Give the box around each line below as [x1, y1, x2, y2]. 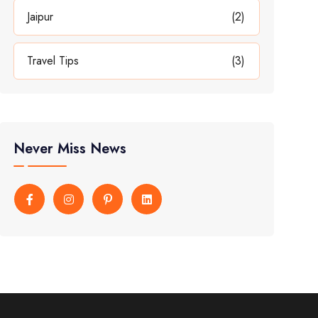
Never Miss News [13, 138, 127, 160]
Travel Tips [27, 52, 79, 69]
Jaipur [27, 8, 54, 25]
